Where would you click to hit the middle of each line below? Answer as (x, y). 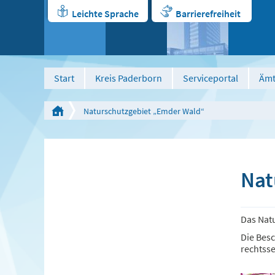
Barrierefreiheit (208, 14)
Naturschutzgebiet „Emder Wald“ (144, 111)
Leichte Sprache (105, 14)
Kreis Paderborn (129, 78)
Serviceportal (211, 78)
